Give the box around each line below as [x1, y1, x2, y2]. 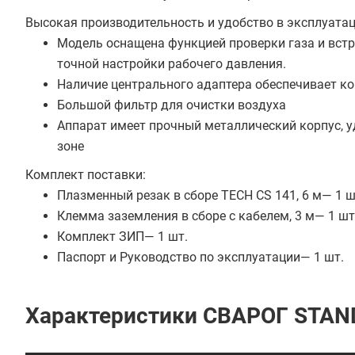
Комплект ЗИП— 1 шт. [57, 229, 191, 244]
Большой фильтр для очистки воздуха [57, 97, 286, 113]
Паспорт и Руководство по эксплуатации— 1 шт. [57, 250, 344, 265]
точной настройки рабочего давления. [57, 56, 286, 71]
